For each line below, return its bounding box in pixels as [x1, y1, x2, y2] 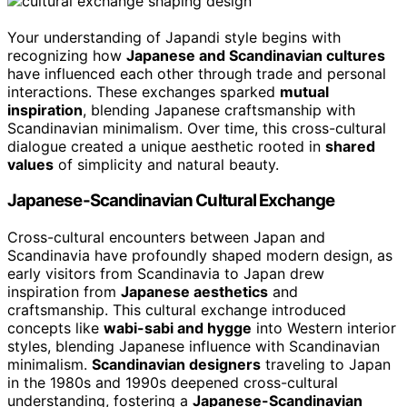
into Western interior [252, 319, 396, 338]
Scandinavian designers [92, 355, 261, 374]
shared [325, 136, 375, 155]
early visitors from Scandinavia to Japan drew [7, 264, 324, 283]
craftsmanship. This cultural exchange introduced [7, 301, 346, 320]
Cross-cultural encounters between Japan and [7, 228, 325, 247]
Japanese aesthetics [121, 283, 268, 302]
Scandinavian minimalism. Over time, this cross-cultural [7, 118, 386, 137]
